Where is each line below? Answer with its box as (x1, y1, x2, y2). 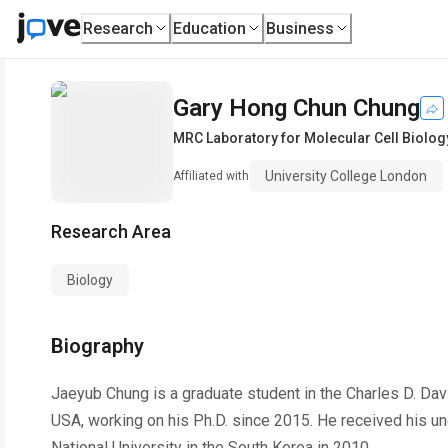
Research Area (51, 221, 171, 242)
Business (266, 18, 335, 38)
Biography (51, 334, 144, 358)
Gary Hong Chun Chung (173, 94, 420, 122)
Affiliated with (173, 169, 249, 183)
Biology (67, 272, 113, 288)
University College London (265, 168, 427, 184)
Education (173, 18, 247, 38)
